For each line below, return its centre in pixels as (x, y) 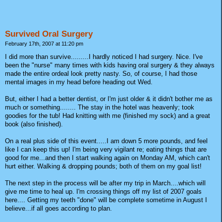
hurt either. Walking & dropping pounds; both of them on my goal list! (103, 166)
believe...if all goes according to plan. (58, 209)
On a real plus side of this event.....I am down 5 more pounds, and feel (106, 141)
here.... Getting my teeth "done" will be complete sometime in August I (106, 200)
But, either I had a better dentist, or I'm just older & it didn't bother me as (109, 99)
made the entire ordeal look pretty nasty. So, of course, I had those (101, 74)
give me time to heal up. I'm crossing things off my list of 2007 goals (103, 192)
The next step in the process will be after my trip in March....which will (105, 183)
